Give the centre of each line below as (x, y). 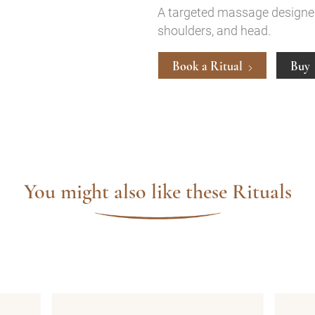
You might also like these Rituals (157, 192)
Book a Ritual (209, 66)
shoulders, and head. (214, 31)
